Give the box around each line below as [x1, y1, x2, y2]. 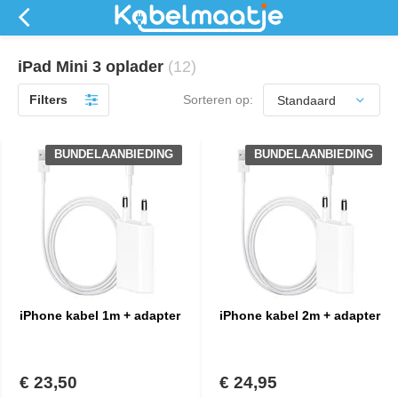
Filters [29, 92, 68, 107]
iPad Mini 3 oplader [18, 58, 168, 76]
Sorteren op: [183, 92, 253, 107]
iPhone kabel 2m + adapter [219, 308, 380, 322]
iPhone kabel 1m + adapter [20, 308, 180, 322]
